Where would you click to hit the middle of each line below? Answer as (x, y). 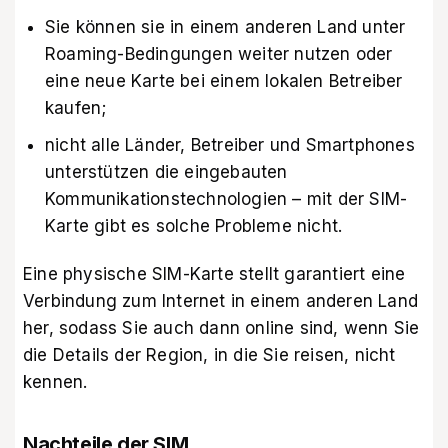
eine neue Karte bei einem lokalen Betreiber (224, 80)
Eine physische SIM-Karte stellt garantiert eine (214, 274)
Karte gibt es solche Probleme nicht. (194, 225)
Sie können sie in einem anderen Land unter (225, 26)
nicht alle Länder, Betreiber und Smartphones (230, 144)
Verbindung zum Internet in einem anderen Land (221, 301)
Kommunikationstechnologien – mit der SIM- (226, 198)
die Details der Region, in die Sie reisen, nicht (209, 355)
